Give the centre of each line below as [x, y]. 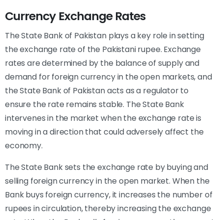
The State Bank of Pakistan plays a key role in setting [105, 35]
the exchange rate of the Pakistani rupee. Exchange [103, 49]
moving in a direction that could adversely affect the [104, 132]
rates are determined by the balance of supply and [102, 63]
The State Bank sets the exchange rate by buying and [107, 167]
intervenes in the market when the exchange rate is [103, 118]
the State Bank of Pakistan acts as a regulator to [97, 90]
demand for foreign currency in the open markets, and [109, 77]
